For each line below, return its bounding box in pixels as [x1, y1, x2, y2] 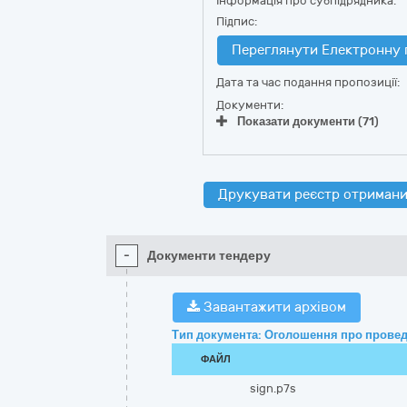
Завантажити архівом [200, 299, 346, 315]
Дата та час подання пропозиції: [216, 75, 400, 89]
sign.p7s [250, 382, 297, 395]
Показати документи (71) [237, 114, 379, 128]
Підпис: [216, 15, 257, 28]
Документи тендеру [147, 248, 271, 263]
